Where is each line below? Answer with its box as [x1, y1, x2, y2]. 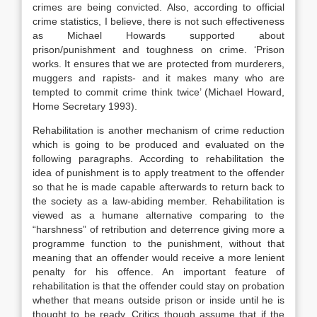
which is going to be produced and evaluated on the [33, 139, 284, 150]
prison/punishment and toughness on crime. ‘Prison [33, 44, 284, 55]
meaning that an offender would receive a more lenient [33, 252, 284, 263]
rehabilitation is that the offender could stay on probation [33, 280, 284, 292]
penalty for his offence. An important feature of [33, 266, 284, 277]
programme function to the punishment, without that [33, 238, 284, 249]
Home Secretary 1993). [33, 100, 137, 112]
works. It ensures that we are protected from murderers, [33, 58, 284, 69]
